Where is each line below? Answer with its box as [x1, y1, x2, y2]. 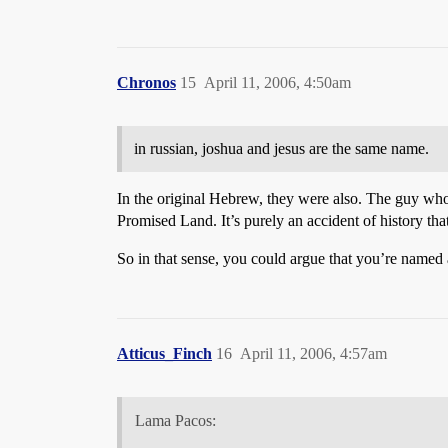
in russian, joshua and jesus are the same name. [134, 139, 429, 157]
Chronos [117, 73, 176, 91]
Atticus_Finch [117, 344, 212, 362]
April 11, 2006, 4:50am [204, 73, 351, 91]
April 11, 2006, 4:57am [240, 344, 387, 362]
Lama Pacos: [134, 411, 216, 429]
